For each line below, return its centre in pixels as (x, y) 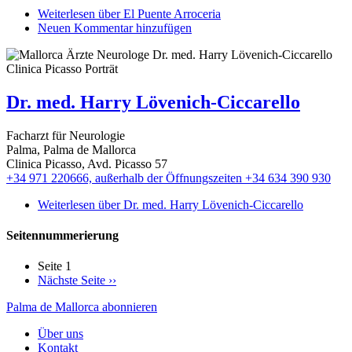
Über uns (60, 334)
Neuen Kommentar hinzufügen (115, 28)
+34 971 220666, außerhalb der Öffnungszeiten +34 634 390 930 (169, 178)
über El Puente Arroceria (158, 14)
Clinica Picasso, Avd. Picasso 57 (87, 163)
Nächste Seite (71, 280)
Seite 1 (55, 266)
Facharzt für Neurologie (66, 135)
